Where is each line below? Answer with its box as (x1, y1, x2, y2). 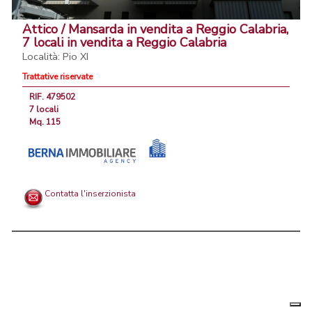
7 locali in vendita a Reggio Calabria (22, 34, 226, 52)
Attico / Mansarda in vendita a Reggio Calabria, (22, 21, 288, 38)
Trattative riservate (22, 71, 93, 83)
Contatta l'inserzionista (45, 188, 136, 200)
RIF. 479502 (29, 91, 75, 103)
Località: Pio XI (22, 49, 88, 64)
